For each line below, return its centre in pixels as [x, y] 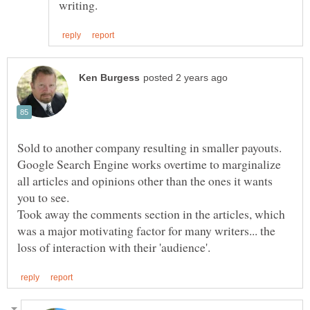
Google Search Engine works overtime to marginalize [149, 164]
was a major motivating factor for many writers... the [146, 230]
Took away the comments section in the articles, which [151, 213]
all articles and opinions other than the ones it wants [145, 180]
